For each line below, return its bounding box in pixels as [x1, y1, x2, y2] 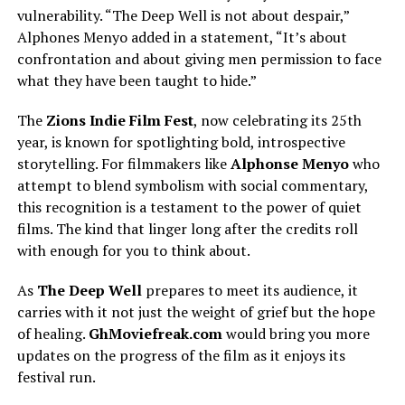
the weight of [162, 302, 257, 323]
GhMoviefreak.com [88, 324, 222, 344]
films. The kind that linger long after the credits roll [16, 219, 358, 240]
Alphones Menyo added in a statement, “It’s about [16, 27, 347, 48]
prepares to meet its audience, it [141, 280, 358, 301]
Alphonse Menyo [230, 154, 349, 174]
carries [16, 302, 65, 323]
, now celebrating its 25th [193, 110, 362, 131]
